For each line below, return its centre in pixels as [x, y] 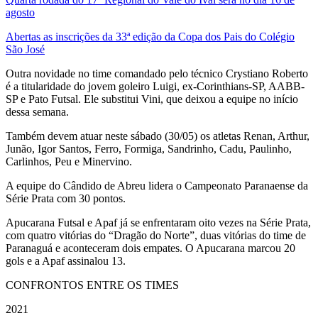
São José [25, 49]
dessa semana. [37, 111]
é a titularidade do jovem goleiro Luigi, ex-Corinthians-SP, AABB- [155, 86]
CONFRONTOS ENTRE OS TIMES [92, 285]
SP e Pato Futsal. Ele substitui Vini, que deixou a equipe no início [152, 99]
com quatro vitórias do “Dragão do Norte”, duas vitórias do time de [156, 235]
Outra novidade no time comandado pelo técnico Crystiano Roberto [157, 73]
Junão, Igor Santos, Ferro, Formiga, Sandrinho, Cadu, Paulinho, [149, 148]
